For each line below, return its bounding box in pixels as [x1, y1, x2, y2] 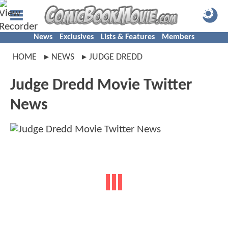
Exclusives [60, 33, 94, 41]
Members [162, 33, 194, 41]
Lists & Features [101, 33, 155, 41]
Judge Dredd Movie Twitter [10, 77, 192, 94]
